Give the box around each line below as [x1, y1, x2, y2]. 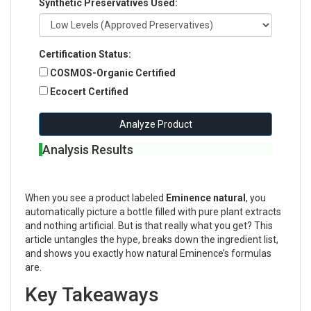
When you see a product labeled [25, 192, 166, 203]
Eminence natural [166, 192, 246, 203]
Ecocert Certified [50, 85, 128, 97]
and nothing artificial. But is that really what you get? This [25, 219, 273, 231]
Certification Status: [39, 48, 131, 60]
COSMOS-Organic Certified [50, 67, 176, 78]
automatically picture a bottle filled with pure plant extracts [25, 205, 281, 217]
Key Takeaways [25, 283, 159, 306]
